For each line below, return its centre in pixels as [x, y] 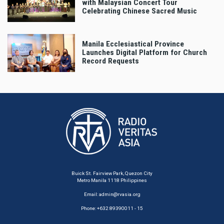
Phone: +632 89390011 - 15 [112, 208]
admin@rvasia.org [119, 194]
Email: [91, 194]
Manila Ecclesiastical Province [133, 44]
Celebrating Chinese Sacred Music [139, 11]
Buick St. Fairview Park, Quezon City [112, 173]
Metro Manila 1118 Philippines [112, 180]
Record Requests [110, 61]
